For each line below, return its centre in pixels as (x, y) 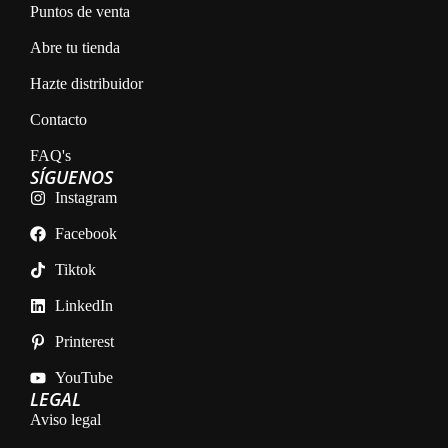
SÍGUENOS (71, 176)
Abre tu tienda (75, 47)
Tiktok (75, 269)
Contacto (58, 119)
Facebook (86, 233)
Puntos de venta (80, 11)
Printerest (84, 341)
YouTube (84, 377)
